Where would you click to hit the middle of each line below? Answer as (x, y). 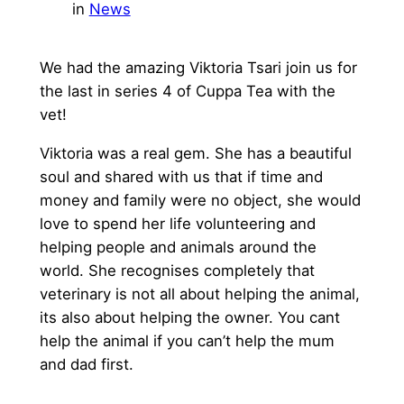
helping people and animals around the (178, 247)
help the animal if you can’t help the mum (187, 340)
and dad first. (86, 364)
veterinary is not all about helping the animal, (199, 294)
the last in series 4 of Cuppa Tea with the (187, 92)
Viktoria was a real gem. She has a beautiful (195, 153)
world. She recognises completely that (177, 270)
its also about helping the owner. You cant (189, 317)
